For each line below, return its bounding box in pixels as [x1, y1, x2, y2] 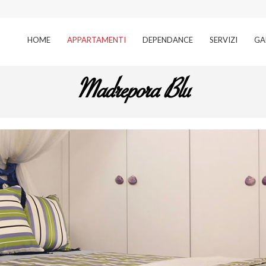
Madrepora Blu [76, 77, 190, 104]
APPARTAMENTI [67, 35, 126, 45]
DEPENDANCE [142, 35, 193, 45]
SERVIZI [210, 35, 237, 45]
